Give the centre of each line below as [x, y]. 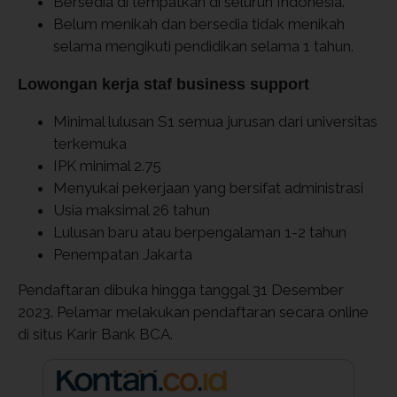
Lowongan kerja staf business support [163, 84]
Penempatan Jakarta [123, 254]
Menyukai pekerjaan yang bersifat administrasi [208, 188]
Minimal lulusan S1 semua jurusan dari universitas [215, 121]
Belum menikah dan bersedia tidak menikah [199, 24]
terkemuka [90, 144]
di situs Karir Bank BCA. [97, 334]
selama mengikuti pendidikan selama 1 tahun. [205, 46]
